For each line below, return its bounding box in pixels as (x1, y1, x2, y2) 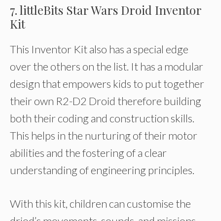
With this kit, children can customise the (10, 197, 191, 210)
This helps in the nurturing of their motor (10, 129, 197, 142)
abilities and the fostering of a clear (10, 146, 167, 159)
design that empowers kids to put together (10, 77, 204, 90)
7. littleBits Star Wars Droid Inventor (10, 2, 201, 18)
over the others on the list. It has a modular (10, 60, 203, 73)
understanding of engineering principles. (10, 163, 194, 177)
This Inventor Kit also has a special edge (10, 42, 188, 56)
